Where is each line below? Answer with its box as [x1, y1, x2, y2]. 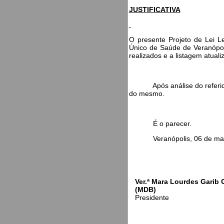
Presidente [134, 193, 169, 201]
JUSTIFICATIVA [128, 5, 180, 13]
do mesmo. [128, 89, 164, 97]
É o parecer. [128, 119, 191, 127]
